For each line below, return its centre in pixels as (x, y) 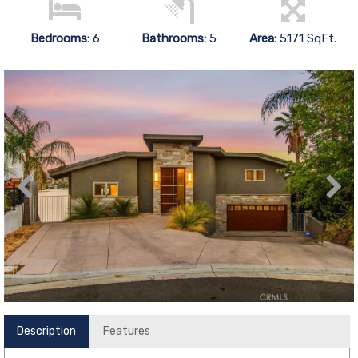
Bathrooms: (173, 38)
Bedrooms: (61, 38)
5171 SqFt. (308, 38)
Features (127, 331)
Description (46, 331)
